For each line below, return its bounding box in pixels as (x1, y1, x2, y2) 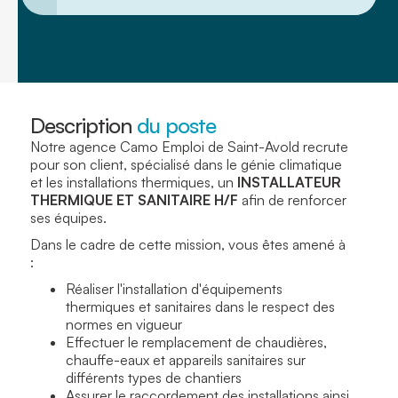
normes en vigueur (66, 314, 182, 333)
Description (30, 111, 137, 139)
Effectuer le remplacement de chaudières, (66, 332, 327, 351)
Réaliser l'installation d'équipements (66, 279, 283, 298)
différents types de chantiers (66, 368, 242, 386)
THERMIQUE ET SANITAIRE (30, 190, 211, 209)
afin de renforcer (238, 190, 346, 209)
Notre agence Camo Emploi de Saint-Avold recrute (30, 137, 348, 155)
